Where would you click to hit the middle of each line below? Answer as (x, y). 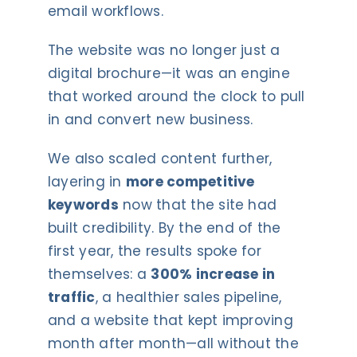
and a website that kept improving (170, 320)
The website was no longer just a (164, 50)
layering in (86, 181)
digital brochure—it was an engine (169, 73)
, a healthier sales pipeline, (188, 297)
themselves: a (99, 274)
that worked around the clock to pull (176, 96)
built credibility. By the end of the (164, 228)
